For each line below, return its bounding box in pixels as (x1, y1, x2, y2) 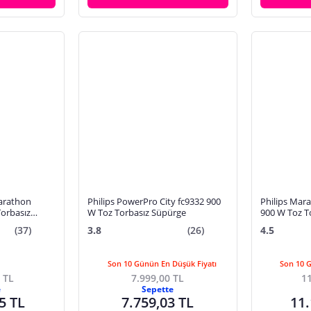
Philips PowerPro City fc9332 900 (87, 195, 221, 208)
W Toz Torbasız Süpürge (87, 206, 186, 219)
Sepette (142, 283, 174, 295)
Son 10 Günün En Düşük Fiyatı (107, 258, 217, 269)
